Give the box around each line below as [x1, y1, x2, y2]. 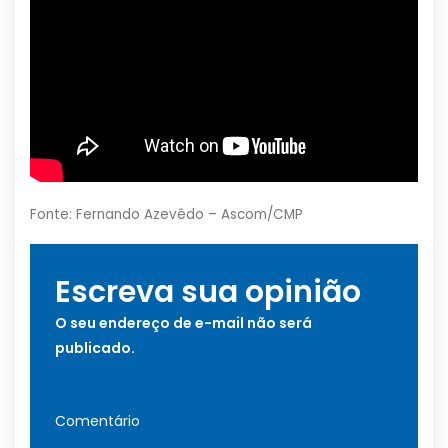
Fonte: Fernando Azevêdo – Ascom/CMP [30, 205, 303, 225]
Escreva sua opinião [55, 271, 361, 314]
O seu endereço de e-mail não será [55, 313, 312, 334]
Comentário [55, 411, 140, 432]
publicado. [55, 338, 135, 359]
